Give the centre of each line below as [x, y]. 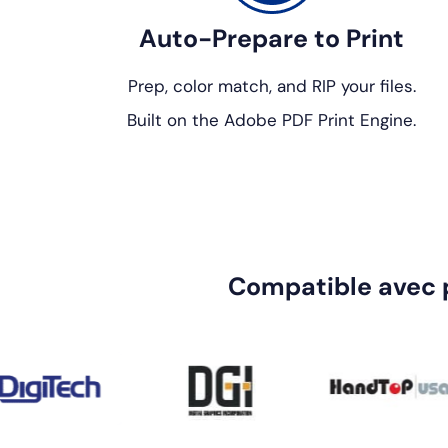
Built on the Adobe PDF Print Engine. [272, 120]
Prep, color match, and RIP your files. [271, 86]
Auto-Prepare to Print [272, 39]
